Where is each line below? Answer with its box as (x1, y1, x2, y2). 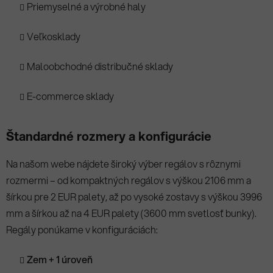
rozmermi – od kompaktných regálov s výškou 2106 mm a (6, 173, 251, 188)
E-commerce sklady (27, 89, 114, 104)
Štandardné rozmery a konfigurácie (6, 127, 211, 146)
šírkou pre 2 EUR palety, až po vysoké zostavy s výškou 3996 (6, 190, 262, 204)
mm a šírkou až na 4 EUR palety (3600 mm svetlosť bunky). (6, 206, 257, 221)
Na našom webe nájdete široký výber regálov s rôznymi (6, 157, 241, 171)
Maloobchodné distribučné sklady (27, 59, 173, 74)
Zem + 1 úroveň (27, 252, 93, 267)
